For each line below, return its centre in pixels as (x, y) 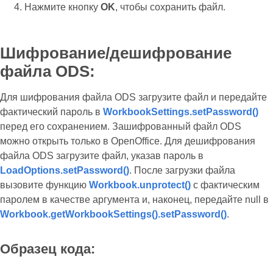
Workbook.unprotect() (140, 185)
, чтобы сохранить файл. (170, 7)
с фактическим (225, 185)
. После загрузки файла (182, 170)
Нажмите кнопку (62, 7)
